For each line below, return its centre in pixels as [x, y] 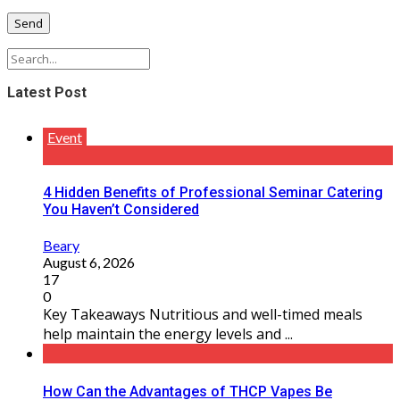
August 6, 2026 [89, 262]
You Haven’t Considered [121, 210]
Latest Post [47, 92]
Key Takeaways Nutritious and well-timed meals [203, 315]
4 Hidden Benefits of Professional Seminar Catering [213, 193]
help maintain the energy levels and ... [168, 334]
